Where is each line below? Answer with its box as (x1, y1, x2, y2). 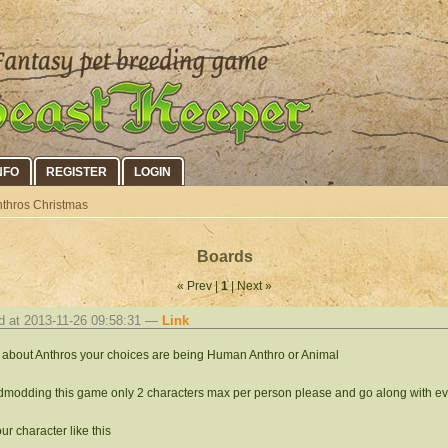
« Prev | (177, 279, 221, 294)
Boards (196, 248, 253, 265)
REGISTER (46, 165, 107, 179)
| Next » (228, 279, 272, 294)
